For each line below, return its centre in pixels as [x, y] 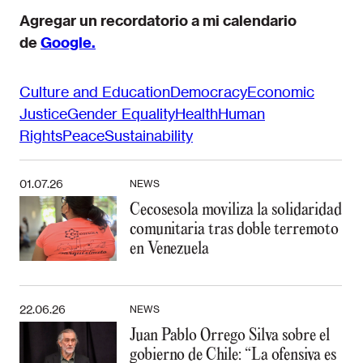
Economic [281, 92]
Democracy [209, 92]
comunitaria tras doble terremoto [234, 229]
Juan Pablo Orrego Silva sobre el [229, 335]
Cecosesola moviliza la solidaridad [235, 210]
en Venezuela [169, 249]
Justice [43, 113]
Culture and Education [95, 92]
